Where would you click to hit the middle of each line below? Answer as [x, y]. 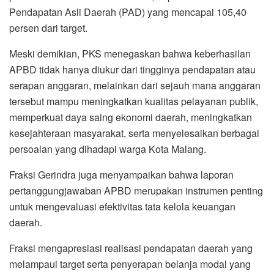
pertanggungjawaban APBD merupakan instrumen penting [136, 190]
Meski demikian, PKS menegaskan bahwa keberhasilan [130, 53]
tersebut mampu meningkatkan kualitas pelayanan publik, [134, 101]
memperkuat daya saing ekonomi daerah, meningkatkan [131, 117]
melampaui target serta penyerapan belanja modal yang [130, 264]
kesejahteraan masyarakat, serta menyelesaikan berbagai [134, 133]
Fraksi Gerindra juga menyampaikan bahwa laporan [121, 174]
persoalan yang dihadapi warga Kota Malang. [108, 149]
